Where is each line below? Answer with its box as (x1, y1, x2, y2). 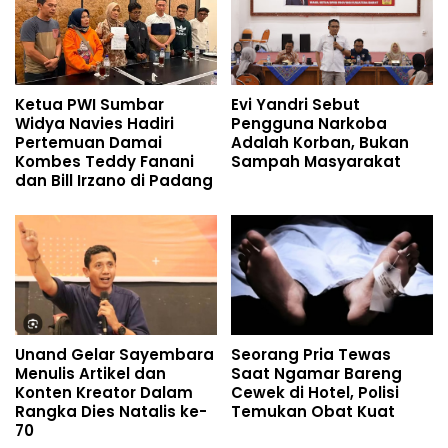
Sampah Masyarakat (231, 151, 401, 173)
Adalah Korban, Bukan (231, 132, 409, 154)
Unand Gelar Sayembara (15, 344, 214, 366)
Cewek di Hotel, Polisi (231, 382, 399, 404)
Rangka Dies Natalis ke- (15, 401, 207, 423)
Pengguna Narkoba (231, 113, 387, 135)
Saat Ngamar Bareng (231, 363, 402, 385)
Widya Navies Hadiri (15, 113, 174, 135)
